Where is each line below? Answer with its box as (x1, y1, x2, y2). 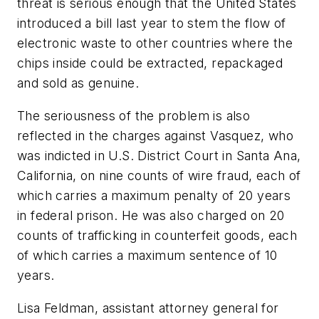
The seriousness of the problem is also (17, 108, 251, 124)
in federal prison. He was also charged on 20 (17, 208, 285, 224)
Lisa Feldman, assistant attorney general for (17, 300, 279, 315)
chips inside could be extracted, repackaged (17, 56, 283, 71)
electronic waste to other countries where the (17, 36, 293, 51)
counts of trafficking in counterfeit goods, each (17, 228, 298, 244)
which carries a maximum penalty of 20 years (17, 188, 291, 204)
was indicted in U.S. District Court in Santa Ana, (17, 148, 301, 164)
